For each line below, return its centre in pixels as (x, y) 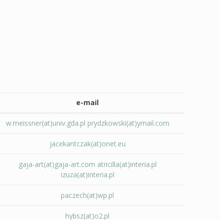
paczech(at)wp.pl (88, 195)
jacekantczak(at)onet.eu (87, 144)
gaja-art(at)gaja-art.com (57, 164)
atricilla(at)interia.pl (127, 164)
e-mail (88, 102)
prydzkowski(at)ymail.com (128, 123)
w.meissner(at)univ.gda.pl (45, 123)
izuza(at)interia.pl (87, 175)
